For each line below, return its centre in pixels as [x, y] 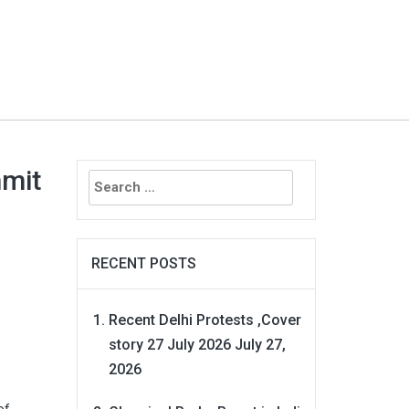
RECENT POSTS [143, 263]
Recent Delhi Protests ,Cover [204, 320]
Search [100, 171]
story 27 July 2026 [169, 344]
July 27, [260, 344]
